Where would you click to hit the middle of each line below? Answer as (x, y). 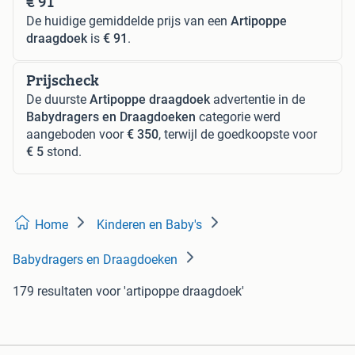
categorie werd (238, 116)
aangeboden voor (76, 134)
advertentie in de (258, 99)
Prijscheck (63, 79)
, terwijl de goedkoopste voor (238, 134)
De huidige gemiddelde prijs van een (128, 21)
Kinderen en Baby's (149, 224)
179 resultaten (53, 291)
